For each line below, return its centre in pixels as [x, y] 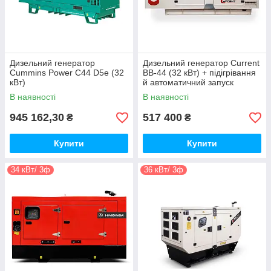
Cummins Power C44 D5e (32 [67, 73]
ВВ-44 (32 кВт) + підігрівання [199, 73]
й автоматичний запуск [188, 82]
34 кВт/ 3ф [31, 170]
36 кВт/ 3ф [164, 170]
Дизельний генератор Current [201, 63]
